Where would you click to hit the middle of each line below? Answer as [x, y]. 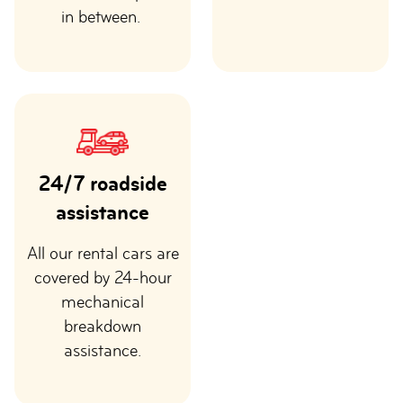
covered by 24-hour [103, 278]
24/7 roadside [103, 183]
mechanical [103, 302]
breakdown [103, 326]
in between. [103, 17]
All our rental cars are [103, 253]
